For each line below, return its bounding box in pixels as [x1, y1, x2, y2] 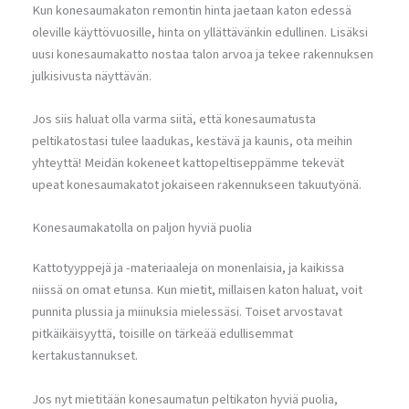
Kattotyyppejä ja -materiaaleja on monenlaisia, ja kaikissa [32, 258, 344, 278]
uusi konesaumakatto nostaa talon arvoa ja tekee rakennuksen [32, 44, 373, 64]
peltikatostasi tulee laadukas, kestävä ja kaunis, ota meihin [32, 131, 352, 152]
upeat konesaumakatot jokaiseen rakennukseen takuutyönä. [32, 175, 362, 195]
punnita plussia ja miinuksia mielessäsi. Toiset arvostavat [32, 302, 342, 322]
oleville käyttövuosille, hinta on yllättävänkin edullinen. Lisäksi [32, 22, 368, 42]
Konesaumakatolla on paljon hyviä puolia [32, 218, 252, 238]
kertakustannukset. [32, 346, 138, 366]
